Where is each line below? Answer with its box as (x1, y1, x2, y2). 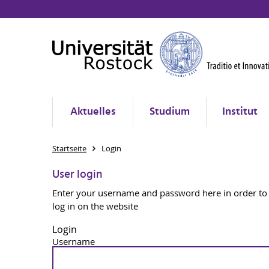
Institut (222, 103, 258, 121)
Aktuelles (70, 103, 116, 121)
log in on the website (52, 200, 138, 212)
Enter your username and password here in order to (52, 187, 267, 199)
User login (52, 166, 102, 184)
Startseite (52, 143, 86, 154)
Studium (150, 103, 190, 121)
